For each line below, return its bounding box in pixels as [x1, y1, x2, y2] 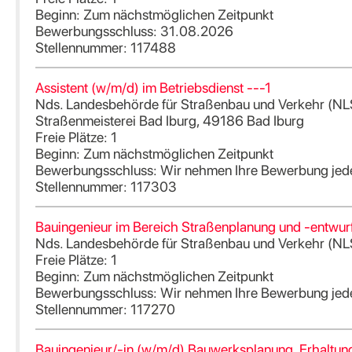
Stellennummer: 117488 [35, 38, 176, 56]
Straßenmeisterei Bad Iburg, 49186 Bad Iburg [35, 112, 304, 129]
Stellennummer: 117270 [35, 300, 175, 317]
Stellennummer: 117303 [35, 178, 177, 195]
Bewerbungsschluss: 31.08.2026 [35, 22, 233, 39]
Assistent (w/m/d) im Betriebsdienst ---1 [35, 79, 271, 96]
